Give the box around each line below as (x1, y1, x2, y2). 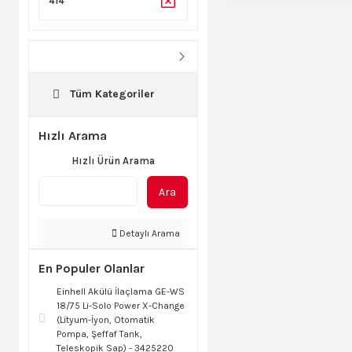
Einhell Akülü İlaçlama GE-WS (57, 286, 185, 298)
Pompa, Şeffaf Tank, (57, 328, 142, 340)
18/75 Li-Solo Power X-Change (57, 300, 185, 312)
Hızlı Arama (38, 128, 107, 144)
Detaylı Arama (117, 228, 180, 240)
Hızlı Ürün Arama (71, 155, 155, 167)
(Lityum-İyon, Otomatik (57, 314, 155, 326)
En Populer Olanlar (38, 261, 145, 277)
